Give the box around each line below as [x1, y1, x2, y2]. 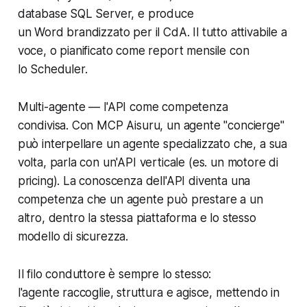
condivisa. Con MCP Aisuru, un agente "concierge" [17, 118, 284, 132]
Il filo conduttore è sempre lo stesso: [17, 267, 212, 281]
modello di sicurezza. [17, 229, 129, 243]
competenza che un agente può [17, 192, 191, 206]
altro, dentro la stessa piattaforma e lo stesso [17, 210, 256, 225]
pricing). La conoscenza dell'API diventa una [17, 173, 251, 188]
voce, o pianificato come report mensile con [17, 43, 249, 58]
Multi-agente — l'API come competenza [17, 99, 228, 114]
